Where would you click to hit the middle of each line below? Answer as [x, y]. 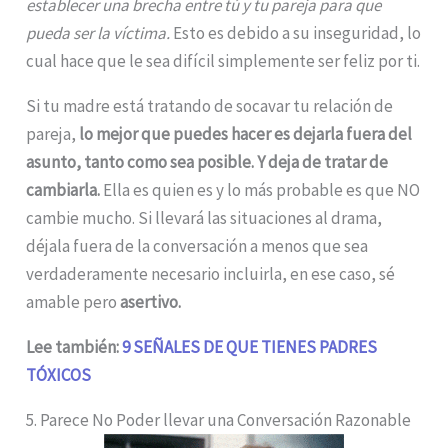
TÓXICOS [59, 374]
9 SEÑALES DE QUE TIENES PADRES [250, 346]
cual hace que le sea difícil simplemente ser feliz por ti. [223, 60]
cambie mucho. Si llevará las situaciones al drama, [204, 217]
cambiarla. [63, 189]
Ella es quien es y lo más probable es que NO [260, 189]
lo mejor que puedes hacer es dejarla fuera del [246, 133]
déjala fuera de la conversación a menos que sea [197, 245]
